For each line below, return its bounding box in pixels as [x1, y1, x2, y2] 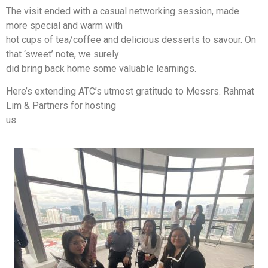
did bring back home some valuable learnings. [6, 62, 196, 74]
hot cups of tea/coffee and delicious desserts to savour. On [6, 33, 256, 45]
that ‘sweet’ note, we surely [6, 48, 119, 60]
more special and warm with [6, 19, 123, 31]
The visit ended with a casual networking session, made [6, 5, 239, 17]
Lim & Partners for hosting [6, 100, 116, 112]
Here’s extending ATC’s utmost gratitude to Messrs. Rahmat [6, 86, 254, 98]
